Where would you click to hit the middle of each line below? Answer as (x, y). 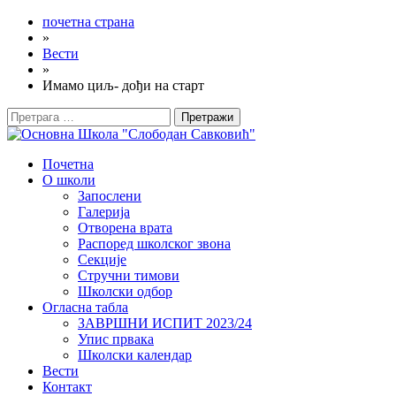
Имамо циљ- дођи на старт (123, 85)
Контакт (67, 387)
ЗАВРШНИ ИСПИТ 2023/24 (165, 323)
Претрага (34, 114)
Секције (102, 259)
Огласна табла (85, 307)
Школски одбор (125, 291)
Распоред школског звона (154, 244)
